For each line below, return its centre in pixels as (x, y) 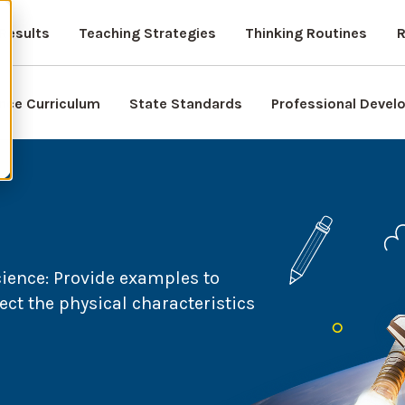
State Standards (186, 104)
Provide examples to (137, 278)
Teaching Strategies (147, 33)
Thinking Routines (306, 33)
